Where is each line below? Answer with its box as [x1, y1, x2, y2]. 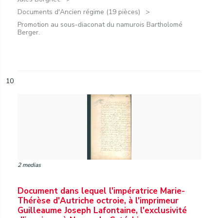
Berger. [18, 28, 40, 37]
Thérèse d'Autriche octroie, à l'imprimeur [18, 195, 179, 206]
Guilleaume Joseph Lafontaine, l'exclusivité [18, 205, 187, 216]
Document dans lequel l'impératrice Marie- [18, 185, 185, 197]
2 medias [18, 161, 41, 169]
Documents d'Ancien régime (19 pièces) [18, 7, 140, 17]
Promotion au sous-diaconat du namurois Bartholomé [18, 20, 182, 29]
